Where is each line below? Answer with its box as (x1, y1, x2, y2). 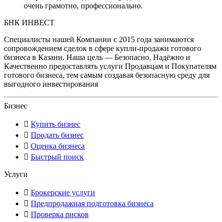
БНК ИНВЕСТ (4, 18, 55, 27)
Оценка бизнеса (31, 142, 85, 151)
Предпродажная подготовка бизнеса (31, 199, 154, 208)
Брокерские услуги (31, 188, 95, 197)
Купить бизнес (31, 120, 80, 129)
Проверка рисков (31, 210, 89, 219)
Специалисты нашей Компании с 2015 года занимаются (4, 35, 194, 44)
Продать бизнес (31, 131, 84, 140)
